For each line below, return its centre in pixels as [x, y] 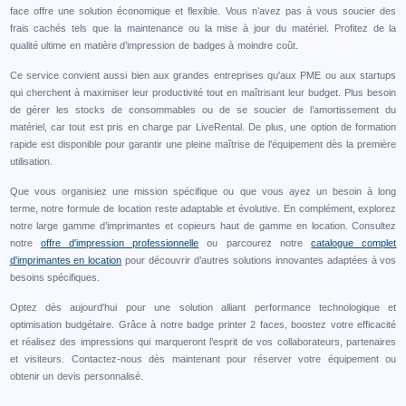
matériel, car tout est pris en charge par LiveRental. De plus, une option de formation [203, 127]
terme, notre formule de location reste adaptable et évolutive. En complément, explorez [203, 209]
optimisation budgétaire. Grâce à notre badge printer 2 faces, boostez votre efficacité [203, 325]
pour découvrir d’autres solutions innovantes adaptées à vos [259, 261]
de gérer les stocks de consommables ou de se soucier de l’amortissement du [203, 110]
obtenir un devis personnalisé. [76, 377]
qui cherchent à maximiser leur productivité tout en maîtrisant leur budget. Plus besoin [203, 93]
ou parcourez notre [255, 243]
